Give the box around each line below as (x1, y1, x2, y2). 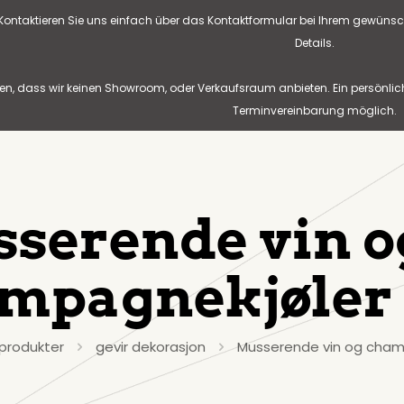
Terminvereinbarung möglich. (233, 103, 397, 118)
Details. (295, 35, 335, 50)
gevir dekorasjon (96, 337, 206, 356)
